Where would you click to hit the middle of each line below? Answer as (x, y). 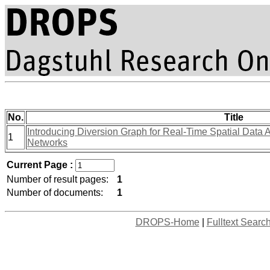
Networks (47, 143)
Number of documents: (55, 193)
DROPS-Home (167, 222)
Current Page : (41, 165)
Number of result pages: (58, 179)
